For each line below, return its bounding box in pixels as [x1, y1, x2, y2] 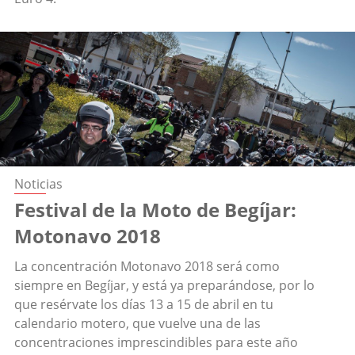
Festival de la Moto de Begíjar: [14, 197, 296, 223]
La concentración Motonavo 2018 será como [14, 258, 280, 276]
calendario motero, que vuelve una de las [14, 315, 261, 333]
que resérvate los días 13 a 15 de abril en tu [14, 296, 273, 314]
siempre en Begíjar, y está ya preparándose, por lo [14, 277, 315, 295]
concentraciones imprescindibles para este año [14, 334, 298, 352]
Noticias [14, 175, 63, 193]
